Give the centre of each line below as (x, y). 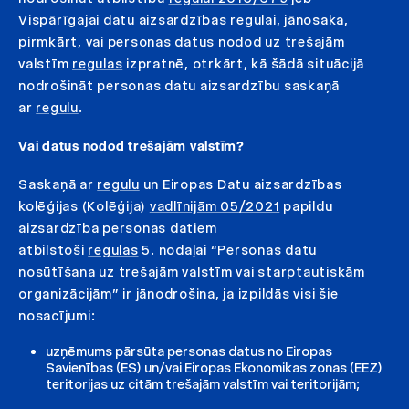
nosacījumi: (57, 315)
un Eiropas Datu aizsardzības (241, 184)
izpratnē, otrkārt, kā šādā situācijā (243, 63)
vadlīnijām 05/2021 (215, 206)
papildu (306, 206)
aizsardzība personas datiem (118, 228)
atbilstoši (53, 250)
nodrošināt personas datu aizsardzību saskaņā (179, 85)
